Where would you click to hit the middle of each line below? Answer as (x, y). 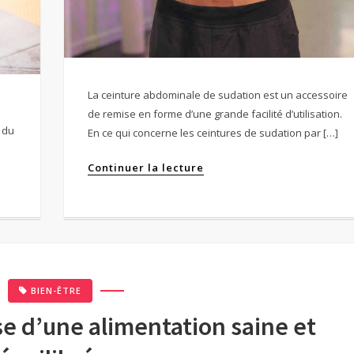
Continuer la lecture (146, 168)
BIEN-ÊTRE (56, 291)
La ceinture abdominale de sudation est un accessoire (218, 95)
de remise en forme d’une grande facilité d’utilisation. (215, 114)
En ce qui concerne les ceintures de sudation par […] (213, 133)
